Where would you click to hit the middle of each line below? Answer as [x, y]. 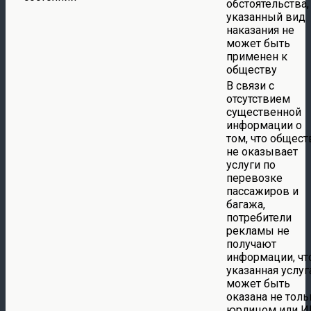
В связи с [250, 85]
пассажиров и [262, 191]
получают [251, 244]
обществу [252, 69]
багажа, [246, 204]
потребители [259, 217]
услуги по [251, 165]
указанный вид [266, 17]
